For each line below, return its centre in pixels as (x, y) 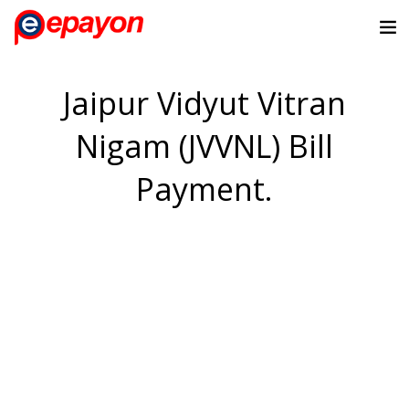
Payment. (204, 189)
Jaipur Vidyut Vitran (204, 104)
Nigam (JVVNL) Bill (204, 147)
